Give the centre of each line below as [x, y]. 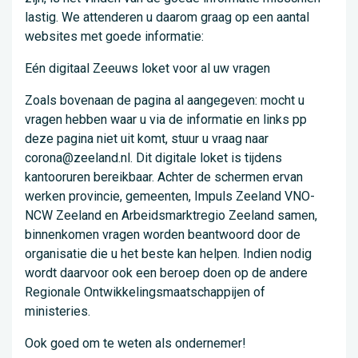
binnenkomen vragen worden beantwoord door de [163, 235]
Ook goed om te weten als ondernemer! [135, 344]
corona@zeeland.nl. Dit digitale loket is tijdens [153, 158]
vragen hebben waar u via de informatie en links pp [166, 120]
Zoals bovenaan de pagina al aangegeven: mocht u [165, 101]
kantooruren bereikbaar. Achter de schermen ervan [164, 177]
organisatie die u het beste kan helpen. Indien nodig [168, 254]
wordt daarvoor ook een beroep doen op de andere [166, 273]
